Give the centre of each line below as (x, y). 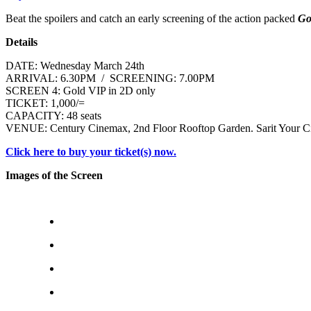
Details (22, 42)
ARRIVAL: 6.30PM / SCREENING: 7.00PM (110, 78)
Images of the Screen (54, 175)
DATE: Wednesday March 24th (75, 65)
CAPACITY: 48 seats (53, 115)
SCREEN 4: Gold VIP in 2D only (81, 90)
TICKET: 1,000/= (45, 103)
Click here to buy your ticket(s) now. (91, 151)
